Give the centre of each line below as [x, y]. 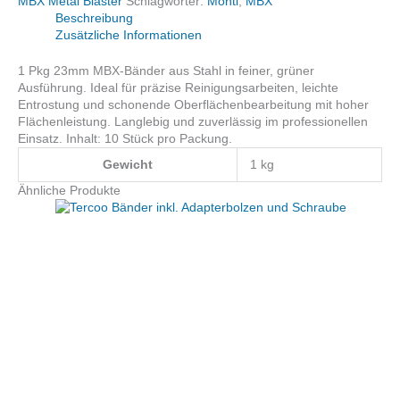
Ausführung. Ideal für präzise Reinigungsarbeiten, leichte [178, 88]
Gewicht [128, 165]
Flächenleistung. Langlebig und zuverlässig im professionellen [193, 122]
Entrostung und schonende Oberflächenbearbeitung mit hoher [193, 105]
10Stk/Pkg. [47, 48]
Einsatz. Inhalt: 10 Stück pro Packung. [125, 139]
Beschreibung [94, 18]
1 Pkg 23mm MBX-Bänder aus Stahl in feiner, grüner [166, 71]
